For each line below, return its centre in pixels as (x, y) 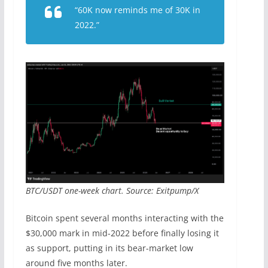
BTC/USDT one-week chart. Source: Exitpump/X (112, 190)
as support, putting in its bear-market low (109, 248)
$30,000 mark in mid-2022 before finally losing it (122, 233)
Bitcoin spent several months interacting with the (124, 218)
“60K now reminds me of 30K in (137, 10)
